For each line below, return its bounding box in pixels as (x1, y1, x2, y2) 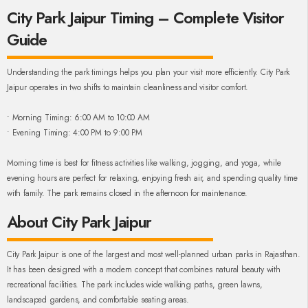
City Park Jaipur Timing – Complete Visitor (7, 6, 285, 30)
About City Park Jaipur (7, 210, 151, 234)
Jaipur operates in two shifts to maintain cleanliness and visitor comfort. (7, 81, 249, 94)
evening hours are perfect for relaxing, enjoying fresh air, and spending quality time (7, 172, 298, 185)
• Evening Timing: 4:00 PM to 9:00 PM (7, 126, 142, 140)
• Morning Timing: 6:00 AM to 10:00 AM (7, 111, 150, 124)
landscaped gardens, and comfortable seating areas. (7, 294, 190, 307)
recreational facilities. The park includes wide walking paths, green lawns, (7, 278, 263, 291)
